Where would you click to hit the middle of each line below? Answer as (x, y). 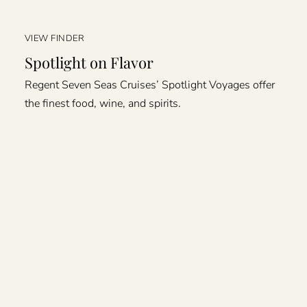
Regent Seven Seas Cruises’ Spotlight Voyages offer (149, 85)
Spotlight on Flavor (89, 62)
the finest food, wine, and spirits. (102, 103)
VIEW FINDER (54, 38)
